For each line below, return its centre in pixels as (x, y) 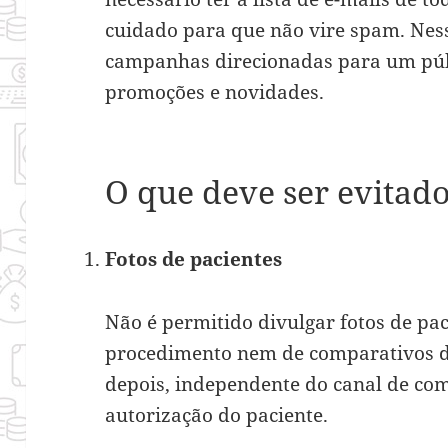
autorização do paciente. (217, 414)
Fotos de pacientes (194, 258)
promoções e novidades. (220, 91)
